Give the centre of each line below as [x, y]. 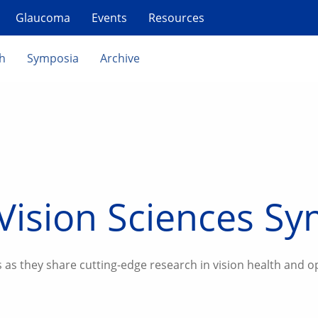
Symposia [53, 58]
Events [109, 18]
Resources [176, 18]
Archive [120, 58]
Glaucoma [43, 18]
